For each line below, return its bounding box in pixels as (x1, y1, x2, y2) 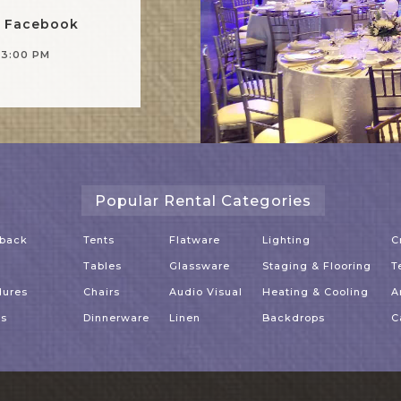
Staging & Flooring (262, 260, 371, 273)
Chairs (83, 286, 120, 299)
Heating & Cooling (262, 286, 369, 299)
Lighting (262, 234, 311, 247)
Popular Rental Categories (95, 192, 311, 210)
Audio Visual (169, 286, 243, 299)
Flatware (169, 234, 220, 247)
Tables (83, 260, 122, 273)
